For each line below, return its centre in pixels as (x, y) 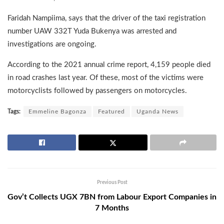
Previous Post (112, 182)
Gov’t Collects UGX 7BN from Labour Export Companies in (112, 197)
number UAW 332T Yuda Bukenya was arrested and (92, 31)
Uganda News (157, 111)
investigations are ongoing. (52, 44)
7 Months (112, 208)
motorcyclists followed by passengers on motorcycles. (97, 90)
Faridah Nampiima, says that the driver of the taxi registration (106, 18)
